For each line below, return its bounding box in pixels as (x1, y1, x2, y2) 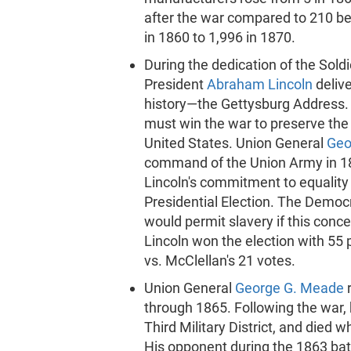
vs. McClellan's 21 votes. (144, 252, 296, 269)
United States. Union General (144, 135, 327, 151)
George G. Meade (235, 280, 345, 296)
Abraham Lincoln (207, 76, 313, 92)
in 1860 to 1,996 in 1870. (144, 29, 296, 45)
